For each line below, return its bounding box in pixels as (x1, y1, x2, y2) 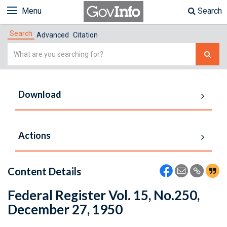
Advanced (36, 31, 69, 39)
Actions (18, 130, 51, 141)
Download (18, 89, 61, 100)
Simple (7, 44, 33, 54)
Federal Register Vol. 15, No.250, (8, 187, 200, 203)
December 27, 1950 (8, 201, 123, 217)
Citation (73, 31, 98, 39)
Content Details (8, 165, 81, 177)
